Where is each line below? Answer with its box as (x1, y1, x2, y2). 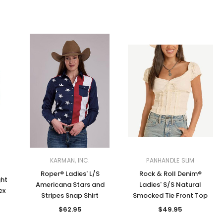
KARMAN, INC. (50, 156, 90, 165)
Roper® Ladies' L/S (40, 169, 100, 179)
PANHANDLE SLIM (146, 156, 195, 165)
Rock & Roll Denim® (139, 169, 202, 179)
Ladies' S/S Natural (139, 180, 202, 190)
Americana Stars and (35, 180, 105, 190)
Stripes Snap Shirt (41, 191, 99, 201)
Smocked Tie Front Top (133, 191, 208, 201)
